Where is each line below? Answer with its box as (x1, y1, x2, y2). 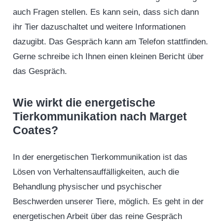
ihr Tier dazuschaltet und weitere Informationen (12, 22, 185, 32)
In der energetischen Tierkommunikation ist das (12, 152, 187, 162)
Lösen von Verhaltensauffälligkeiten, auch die (12, 167, 179, 177)
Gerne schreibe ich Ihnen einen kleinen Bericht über (12, 52, 204, 61)
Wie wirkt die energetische (12, 96, 155, 109)
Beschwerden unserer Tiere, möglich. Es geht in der (12, 196, 204, 206)
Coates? (12, 124, 58, 137)
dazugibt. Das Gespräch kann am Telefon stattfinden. (12, 37, 208, 46)
